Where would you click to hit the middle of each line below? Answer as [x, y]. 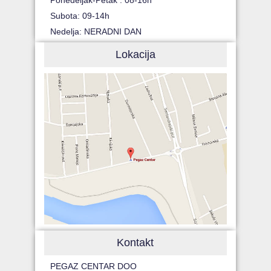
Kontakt [135, 243]
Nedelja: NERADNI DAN [96, 32]
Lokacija [135, 55]
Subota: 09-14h [80, 16]
